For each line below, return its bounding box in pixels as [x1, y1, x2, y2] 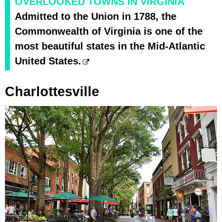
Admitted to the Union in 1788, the [15, 11, 176, 22]
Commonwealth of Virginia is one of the [15, 26, 203, 37]
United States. [15, 55, 81, 67]
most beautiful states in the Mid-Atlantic [15, 41, 205, 52]
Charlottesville [5, 84, 99, 100]
